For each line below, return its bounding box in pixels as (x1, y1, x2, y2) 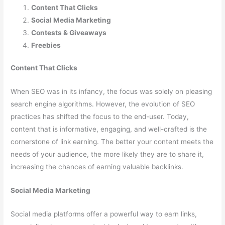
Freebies (31, 41, 61, 49)
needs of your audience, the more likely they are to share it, (11, 150, 204, 158)
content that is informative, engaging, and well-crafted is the (11, 125, 207, 133)
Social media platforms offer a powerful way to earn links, (11, 209, 197, 218)
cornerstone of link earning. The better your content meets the (11, 138, 214, 146)
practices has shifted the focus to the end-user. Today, (11, 113, 189, 121)
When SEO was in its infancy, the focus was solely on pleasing (11, 87, 212, 95)
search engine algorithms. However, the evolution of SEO (11, 100, 195, 108)
